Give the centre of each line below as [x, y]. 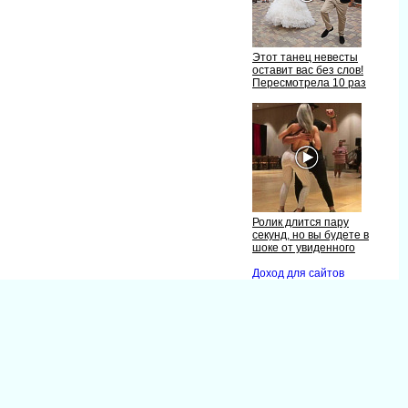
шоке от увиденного [304, 248]
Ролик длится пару [301, 222]
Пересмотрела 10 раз [309, 83]
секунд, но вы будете [311, 235]
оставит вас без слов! [308, 70]
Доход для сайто [298, 273]
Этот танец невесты [305, 57]
